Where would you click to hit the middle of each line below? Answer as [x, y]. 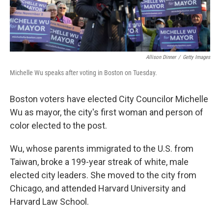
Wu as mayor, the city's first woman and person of [107, 112]
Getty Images [196, 57]
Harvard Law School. [49, 202]
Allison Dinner [161, 57]
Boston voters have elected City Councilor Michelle [109, 99]
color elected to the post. [58, 126]
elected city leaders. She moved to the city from [103, 175]
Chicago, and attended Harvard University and [98, 189]
